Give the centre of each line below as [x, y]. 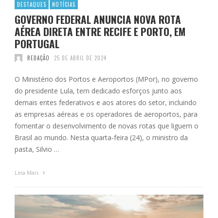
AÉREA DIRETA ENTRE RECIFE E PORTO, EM [100, 31]
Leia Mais [27, 172]
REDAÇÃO [38, 58]
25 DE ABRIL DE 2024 [80, 58]
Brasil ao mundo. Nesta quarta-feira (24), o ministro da [101, 137]
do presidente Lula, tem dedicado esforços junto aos [98, 91]
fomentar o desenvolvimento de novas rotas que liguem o [107, 126]
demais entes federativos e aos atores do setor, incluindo [106, 102]
